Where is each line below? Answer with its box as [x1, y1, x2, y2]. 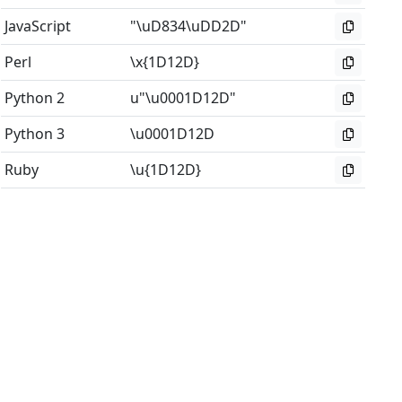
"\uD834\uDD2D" [130, 16, 248, 36]
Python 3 [4, 124, 66, 144]
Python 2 [4, 88, 66, 108]
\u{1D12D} [130, 160, 202, 179]
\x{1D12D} [130, 52, 200, 72]
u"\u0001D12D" [130, 88, 237, 108]
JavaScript [4, 16, 72, 36]
